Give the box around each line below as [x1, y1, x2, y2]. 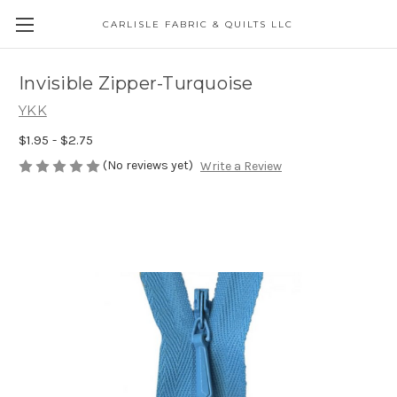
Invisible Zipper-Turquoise [19, 73, 253, 95]
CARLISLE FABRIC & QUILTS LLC [103, 19, 294, 30]
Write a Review [199, 159, 282, 175]
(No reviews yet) [103, 157, 193, 173]
